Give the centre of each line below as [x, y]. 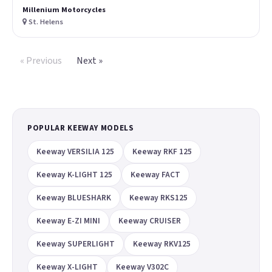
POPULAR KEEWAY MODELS [81, 128]
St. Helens [45, 22]
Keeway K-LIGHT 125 [74, 174]
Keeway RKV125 [162, 243]
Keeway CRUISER [150, 220]
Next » [89, 60]
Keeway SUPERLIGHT [76, 243]
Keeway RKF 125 [162, 151]
